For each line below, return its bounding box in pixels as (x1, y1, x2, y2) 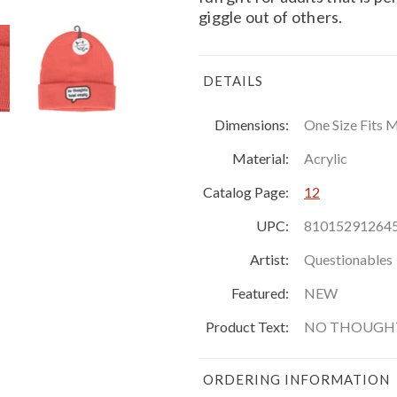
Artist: (250, 250, 289, 268)
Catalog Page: (203, 183, 289, 200)
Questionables (304, 250, 393, 268)
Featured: (231, 284, 289, 301)
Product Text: (206, 317, 289, 335)
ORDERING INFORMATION (203, 370, 390, 387)
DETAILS (203, 72, 263, 89)
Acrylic (304, 149, 347, 167)
